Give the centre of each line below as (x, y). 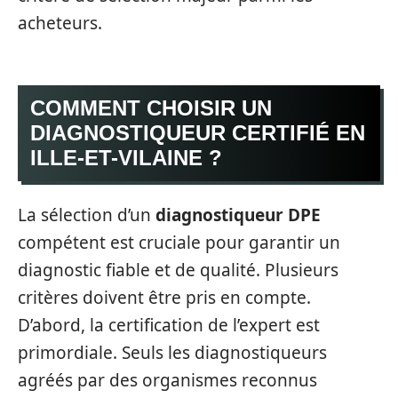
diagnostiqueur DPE (238, 215)
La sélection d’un (87, 215)
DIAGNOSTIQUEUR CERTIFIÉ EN (198, 133)
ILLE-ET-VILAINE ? (126, 158)
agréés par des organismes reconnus (167, 380)
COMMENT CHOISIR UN (151, 108)
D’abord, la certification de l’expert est (169, 325)
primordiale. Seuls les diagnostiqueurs (172, 352)
